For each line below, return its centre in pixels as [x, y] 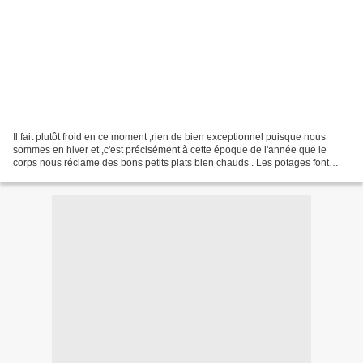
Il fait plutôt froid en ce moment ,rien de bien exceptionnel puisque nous [169, 137]
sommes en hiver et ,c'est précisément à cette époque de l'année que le [170, 149]
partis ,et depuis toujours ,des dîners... [96, 175]
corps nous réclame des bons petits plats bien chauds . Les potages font [171, 162]
